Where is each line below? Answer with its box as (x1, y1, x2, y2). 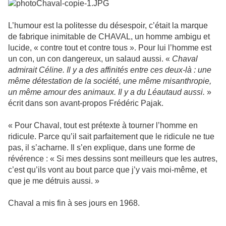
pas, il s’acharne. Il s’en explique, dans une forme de (8, 143, 195, 152)
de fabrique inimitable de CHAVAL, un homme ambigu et (8, 32, 210, 41)
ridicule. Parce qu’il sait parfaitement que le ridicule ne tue (8, 132, 214, 141)
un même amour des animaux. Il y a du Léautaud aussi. (8, 88, 205, 97)
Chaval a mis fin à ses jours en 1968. (8, 199, 140, 208)
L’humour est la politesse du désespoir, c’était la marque (8, 21, 208, 30)
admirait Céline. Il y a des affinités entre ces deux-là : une (8, 66, 211, 75)
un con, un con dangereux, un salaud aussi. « (8, 54, 172, 64)
